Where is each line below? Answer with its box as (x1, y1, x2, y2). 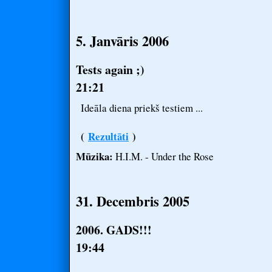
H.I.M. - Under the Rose (113, 149, 214, 163)
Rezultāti (88, 129, 129, 144)
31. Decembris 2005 (76, 191, 189, 211)
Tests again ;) (76, 61, 144, 78)
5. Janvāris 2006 (76, 31, 169, 51)
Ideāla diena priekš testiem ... (81, 101, 203, 115)
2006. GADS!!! (76, 221, 152, 239)
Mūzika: (76, 149, 113, 164)
